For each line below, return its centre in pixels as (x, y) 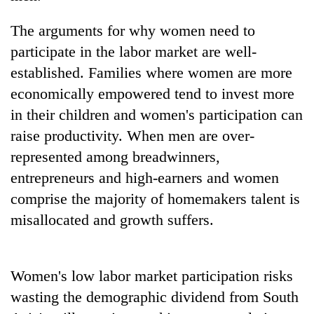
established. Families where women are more (151, 72)
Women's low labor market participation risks (152, 275)
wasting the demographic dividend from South (155, 296)
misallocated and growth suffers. (112, 219)
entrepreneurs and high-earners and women (145, 177)
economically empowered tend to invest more (152, 93)
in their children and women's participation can (157, 114)
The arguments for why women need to (133, 30)
